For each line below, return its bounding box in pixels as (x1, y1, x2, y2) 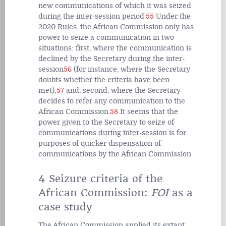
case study (38, 201, 92, 213)
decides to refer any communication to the (38, 97, 185, 106)
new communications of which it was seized (38, 2, 191, 11)
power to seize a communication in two (38, 33, 174, 42)
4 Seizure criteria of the (38, 173, 162, 185)
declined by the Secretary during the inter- (38, 54, 185, 64)
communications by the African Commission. (38, 150, 193, 159)
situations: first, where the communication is (38, 44, 192, 53)
